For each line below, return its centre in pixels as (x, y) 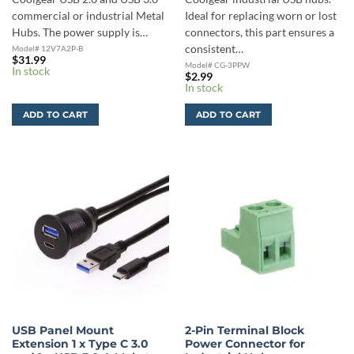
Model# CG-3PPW (217, 65)
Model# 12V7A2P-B (47, 49)
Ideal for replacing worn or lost (260, 16)
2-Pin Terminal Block (244, 331)
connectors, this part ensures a (259, 33)
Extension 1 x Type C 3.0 (80, 344)
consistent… (214, 49)
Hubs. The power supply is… (79, 33)
